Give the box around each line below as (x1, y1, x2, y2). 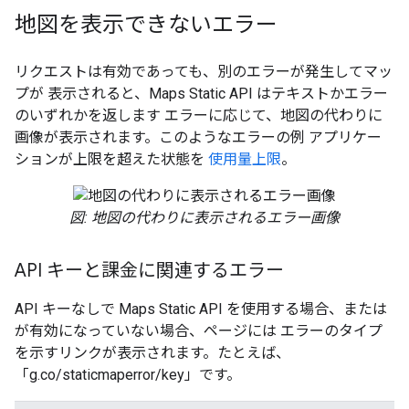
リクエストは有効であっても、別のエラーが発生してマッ (15, 63, 393, 80)
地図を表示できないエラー (15, 11, 278, 38)
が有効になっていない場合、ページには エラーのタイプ (15, 322, 383, 340)
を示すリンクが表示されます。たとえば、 (15, 344, 290, 362)
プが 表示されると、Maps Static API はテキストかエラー (15, 85, 388, 102)
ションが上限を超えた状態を (15, 151, 208, 168)
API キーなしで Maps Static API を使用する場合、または (15, 300, 387, 318)
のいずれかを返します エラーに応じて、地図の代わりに (15, 107, 383, 124)
